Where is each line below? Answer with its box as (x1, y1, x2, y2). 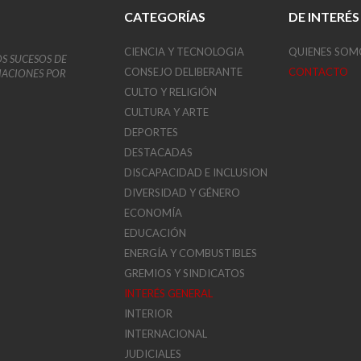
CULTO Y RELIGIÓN (124, 85, 218, 98)
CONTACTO (288, 65, 348, 78)
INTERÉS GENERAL (124, 287, 214, 300)
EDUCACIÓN (124, 226, 187, 239)
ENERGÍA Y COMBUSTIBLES (124, 247, 258, 259)
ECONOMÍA (124, 206, 183, 219)
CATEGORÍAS (124, 9, 206, 24)
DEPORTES (124, 126, 179, 139)
